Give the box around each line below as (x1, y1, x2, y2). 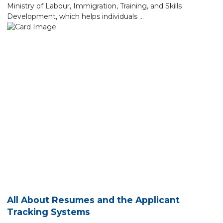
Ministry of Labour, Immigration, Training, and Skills (7, 1, 182, 10)
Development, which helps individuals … (7, 11, 144, 21)
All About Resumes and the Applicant (7, 195, 180, 206)
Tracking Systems (7, 207, 90, 218)
